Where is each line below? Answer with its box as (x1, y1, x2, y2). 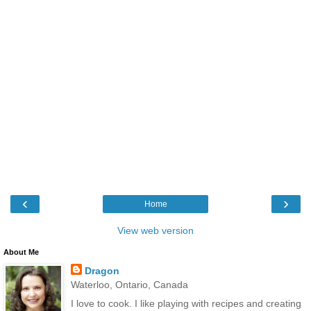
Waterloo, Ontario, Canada (70, 279, 188, 291)
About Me (3, 248, 39, 257)
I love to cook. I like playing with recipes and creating (70, 298, 301, 310)
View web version (117, 225, 194, 237)
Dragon (84, 265, 119, 277)
